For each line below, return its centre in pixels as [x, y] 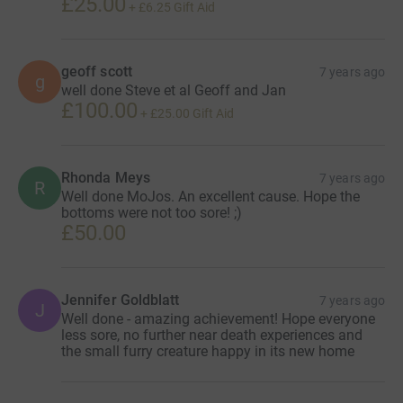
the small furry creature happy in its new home [208, 352]
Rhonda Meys [106, 178]
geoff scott [97, 72]
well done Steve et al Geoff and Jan [174, 91]
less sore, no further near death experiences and [212, 336]
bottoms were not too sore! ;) [152, 213]
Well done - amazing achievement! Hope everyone [218, 319]
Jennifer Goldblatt [121, 300]
